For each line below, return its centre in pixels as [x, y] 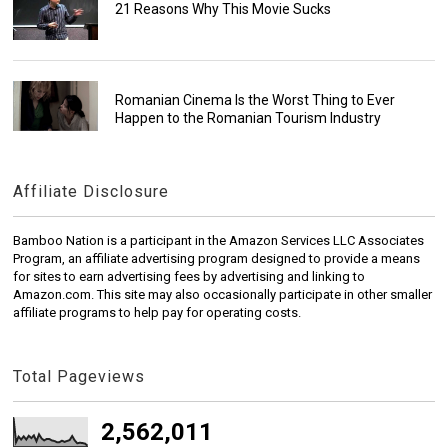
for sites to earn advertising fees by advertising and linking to [189, 276]
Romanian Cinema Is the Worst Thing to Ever [254, 99]
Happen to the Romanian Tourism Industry [247, 117]
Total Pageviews [79, 376]
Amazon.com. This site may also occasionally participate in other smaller [223, 294]
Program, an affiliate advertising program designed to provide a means [217, 258]
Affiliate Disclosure [91, 191]
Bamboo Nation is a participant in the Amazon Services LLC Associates [219, 240]
